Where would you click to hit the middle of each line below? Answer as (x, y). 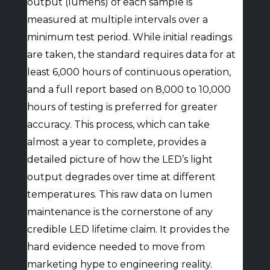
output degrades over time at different (121, 177)
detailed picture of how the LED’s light (120, 159)
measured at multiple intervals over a (117, 20)
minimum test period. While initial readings (129, 37)
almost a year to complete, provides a (116, 142)
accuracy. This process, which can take (118, 124)
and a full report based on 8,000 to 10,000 (129, 89)
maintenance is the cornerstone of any (120, 212)
